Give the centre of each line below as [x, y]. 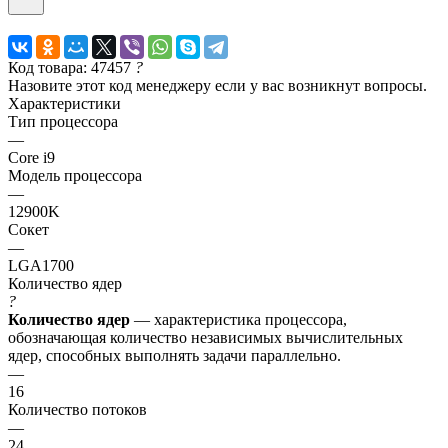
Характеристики [64, 103]
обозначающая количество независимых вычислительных [205, 337]
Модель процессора [75, 175]
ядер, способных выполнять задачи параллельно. [174, 355]
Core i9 [31, 157]
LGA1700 [41, 265]
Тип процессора [63, 121]
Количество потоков [77, 409]
